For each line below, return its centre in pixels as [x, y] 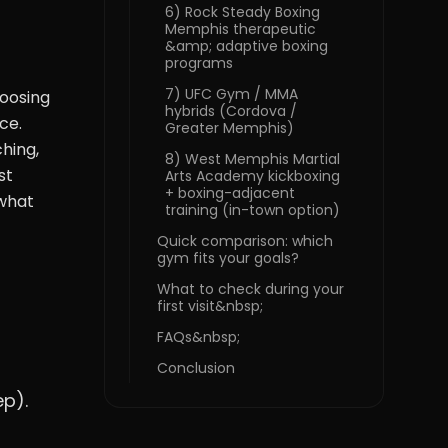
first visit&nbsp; [210, 306]
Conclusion [196, 368]
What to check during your [250, 289]
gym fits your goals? [228, 258]
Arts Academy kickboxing [252, 176]
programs [199, 63]
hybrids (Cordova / [231, 111]
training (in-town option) [252, 210]
